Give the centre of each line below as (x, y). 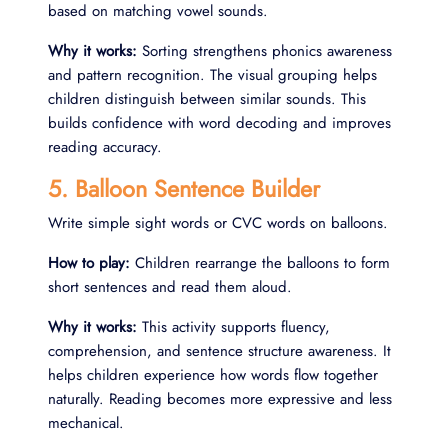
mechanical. (86, 422)
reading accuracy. (105, 146)
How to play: (89, 262)
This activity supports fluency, (233, 326)
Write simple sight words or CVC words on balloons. (218, 222)
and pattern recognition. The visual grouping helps (212, 74)
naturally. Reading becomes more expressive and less (220, 398)
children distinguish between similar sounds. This (207, 98)
